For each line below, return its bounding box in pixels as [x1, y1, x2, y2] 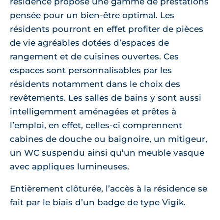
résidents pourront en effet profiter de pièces [10, 24, 203, 34]
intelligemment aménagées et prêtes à [10, 106, 176, 116]
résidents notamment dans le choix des [10, 79, 180, 89]
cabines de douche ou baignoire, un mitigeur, [10, 134, 207, 144]
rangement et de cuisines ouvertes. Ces [10, 51, 179, 61]
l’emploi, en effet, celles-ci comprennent [10, 120, 182, 130]
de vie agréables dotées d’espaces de [10, 37, 169, 48]
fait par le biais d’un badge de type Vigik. [10, 197, 186, 207]
